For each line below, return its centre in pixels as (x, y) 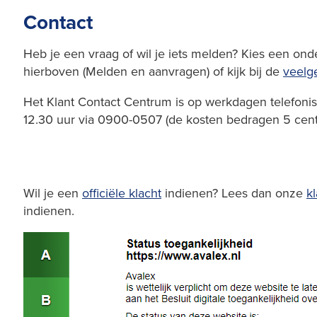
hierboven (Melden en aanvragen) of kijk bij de (153, 71)
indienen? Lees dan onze (234, 192)
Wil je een (53, 192)
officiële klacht (122, 192)
